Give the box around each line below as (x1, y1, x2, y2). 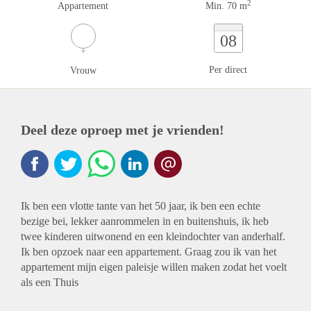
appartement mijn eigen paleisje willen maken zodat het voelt (21, 261, 287, 273)
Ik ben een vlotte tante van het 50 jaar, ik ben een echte (21, 200, 260, 212)
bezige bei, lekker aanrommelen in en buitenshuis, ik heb (21, 215, 269, 227)
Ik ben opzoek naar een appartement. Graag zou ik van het (21, 246, 276, 258)
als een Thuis (21, 276, 78, 288)
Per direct (209, 65, 247, 75)
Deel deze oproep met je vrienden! (21, 122, 224, 137)
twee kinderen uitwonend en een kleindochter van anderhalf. (21, 230, 285, 242)
